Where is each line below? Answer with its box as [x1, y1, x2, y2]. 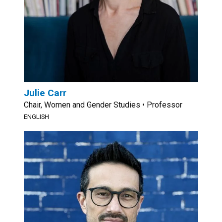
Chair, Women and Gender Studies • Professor [24, 100, 182, 110]
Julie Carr [24, 87, 66, 99]
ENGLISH [24, 113, 49, 120]
